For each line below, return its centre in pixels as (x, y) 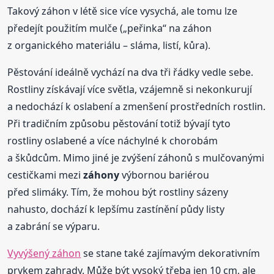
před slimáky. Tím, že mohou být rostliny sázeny (118, 192)
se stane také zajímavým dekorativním (171, 254)
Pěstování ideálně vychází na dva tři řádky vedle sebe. (131, 72)
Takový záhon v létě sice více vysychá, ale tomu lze (123, 11)
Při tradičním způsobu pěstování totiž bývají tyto (119, 124)
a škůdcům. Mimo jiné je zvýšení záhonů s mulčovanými (136, 158)
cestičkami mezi (46, 175)
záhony (102, 175)
